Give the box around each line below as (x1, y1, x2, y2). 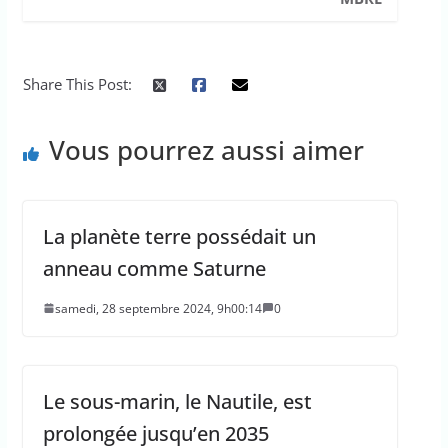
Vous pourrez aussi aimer (48, 131, 364, 168)
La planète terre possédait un (42, 222, 316, 250)
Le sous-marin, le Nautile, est (42, 387, 312, 415)
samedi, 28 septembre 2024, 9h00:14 (54, 299, 262, 317)
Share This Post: (22, 73, 132, 94)
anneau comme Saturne (42, 254, 266, 282)
